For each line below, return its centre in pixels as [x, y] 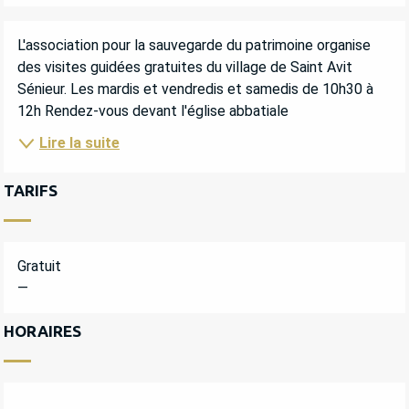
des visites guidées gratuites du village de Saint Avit [185, 68]
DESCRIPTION [83, 37]
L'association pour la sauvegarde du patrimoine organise [194, 46]
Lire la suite [79, 142]
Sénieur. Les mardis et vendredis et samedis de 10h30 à [195, 89]
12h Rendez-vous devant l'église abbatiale [153, 111]
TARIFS [31, 190]
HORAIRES [42, 330]
